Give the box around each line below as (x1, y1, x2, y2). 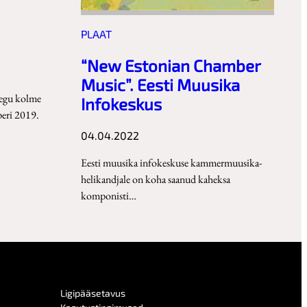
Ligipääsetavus (60, 287, 125, 299)
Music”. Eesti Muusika (81, 74, 240, 95)
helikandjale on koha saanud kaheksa (81, 171, 230, 186)
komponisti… (81, 188, 136, 203)
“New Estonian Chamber (81, 55, 260, 75)
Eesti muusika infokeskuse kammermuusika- (81, 155, 262, 170)
